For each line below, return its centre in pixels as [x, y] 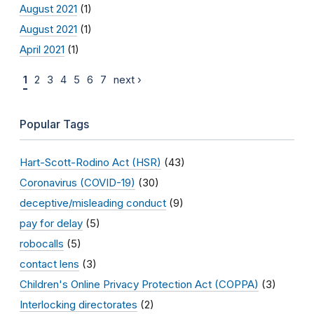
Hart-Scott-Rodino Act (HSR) [90, 162]
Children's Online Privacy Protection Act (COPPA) [139, 284]
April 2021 [42, 49]
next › [128, 80]
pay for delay [51, 223]
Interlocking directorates [78, 304]
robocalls [42, 243]
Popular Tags [54, 124]
